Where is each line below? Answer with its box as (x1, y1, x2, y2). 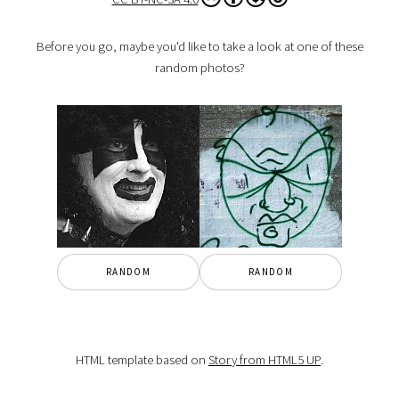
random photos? (154, 60, 245, 77)
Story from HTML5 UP (208, 351, 321, 368)
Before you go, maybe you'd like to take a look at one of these (36, 38, 363, 55)
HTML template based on (76, 351, 208, 368)
